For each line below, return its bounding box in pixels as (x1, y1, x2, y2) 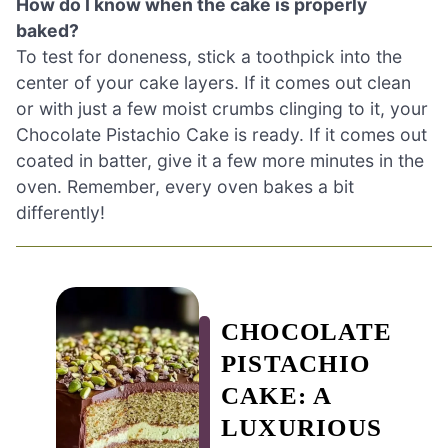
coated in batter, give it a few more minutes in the (16, 150, 424, 172)
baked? (16, 20, 79, 42)
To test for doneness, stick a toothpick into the (16, 46, 402, 68)
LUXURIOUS (220, 413, 382, 441)
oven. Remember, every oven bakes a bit (16, 176, 354, 198)
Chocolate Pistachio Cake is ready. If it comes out (16, 124, 427, 146)
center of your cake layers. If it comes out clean (16, 72, 411, 94)
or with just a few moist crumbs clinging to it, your (16, 98, 428, 120)
